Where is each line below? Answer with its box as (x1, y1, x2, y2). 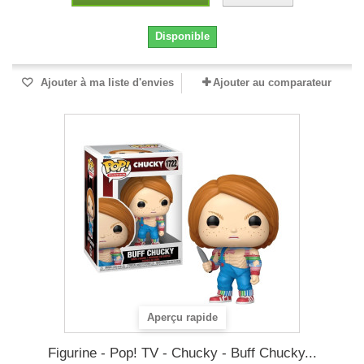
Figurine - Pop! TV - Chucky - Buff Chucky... (47, 345, 317, 361)
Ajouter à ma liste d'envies (37, 76, 174, 89)
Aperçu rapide (147, 311, 218, 324)
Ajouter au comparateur (213, 76, 331, 89)
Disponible (154, 30, 210, 42)
